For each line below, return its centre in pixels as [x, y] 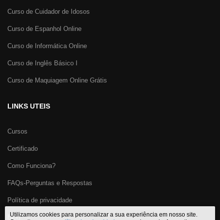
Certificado [23, 149]
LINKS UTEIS [29, 106]
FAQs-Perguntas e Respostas [50, 183]
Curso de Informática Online [47, 46]
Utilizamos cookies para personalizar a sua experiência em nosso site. [104, 215]
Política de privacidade [40, 200]
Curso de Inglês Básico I [42, 63]
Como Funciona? [31, 166]
